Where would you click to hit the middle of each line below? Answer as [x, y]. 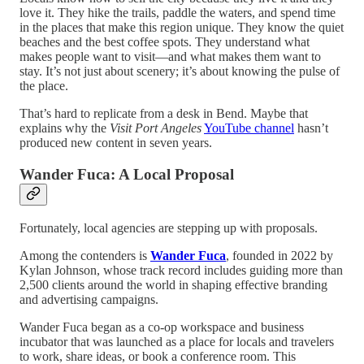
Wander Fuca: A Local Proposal [127, 174]
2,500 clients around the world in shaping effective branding [173, 284]
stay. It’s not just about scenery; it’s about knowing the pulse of [180, 71]
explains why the [65, 128]
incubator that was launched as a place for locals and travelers [177, 341]
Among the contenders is [85, 255]
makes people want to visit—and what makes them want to [170, 57]
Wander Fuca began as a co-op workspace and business [162, 327]
